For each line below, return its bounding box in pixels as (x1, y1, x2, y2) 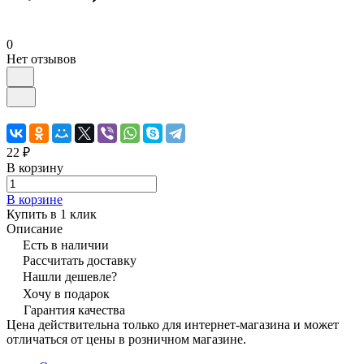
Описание (6, 221, 63, 236)
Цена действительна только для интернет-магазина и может (6, 317, 339, 331)
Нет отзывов (6, 51, 76, 66)
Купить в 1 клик (6, 206, 97, 221)
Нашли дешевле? (23, 269, 117, 284)
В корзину (6, 160, 63, 175)
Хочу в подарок (23, 286, 110, 301)
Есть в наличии (23, 237, 109, 252)
